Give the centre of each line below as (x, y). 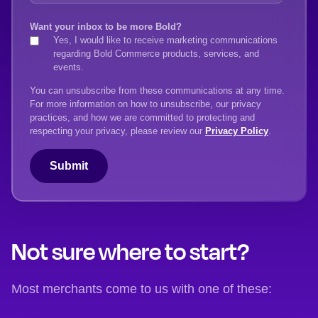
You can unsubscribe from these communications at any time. (157, 91)
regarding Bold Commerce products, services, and (156, 53)
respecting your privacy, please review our (117, 131)
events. (70, 67)
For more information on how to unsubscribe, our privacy (146, 104)
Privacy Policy (237, 131)
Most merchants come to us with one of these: (142, 289)
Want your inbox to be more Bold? (106, 26)
